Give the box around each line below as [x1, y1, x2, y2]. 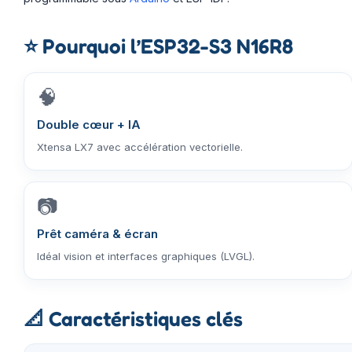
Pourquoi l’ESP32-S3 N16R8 [38, 33, 293, 58]
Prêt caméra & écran [37, 225, 158, 241]
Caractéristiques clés [44, 306, 243, 331]
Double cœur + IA [37, 116, 141, 132]
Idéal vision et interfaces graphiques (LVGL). [37, 249, 255, 262]
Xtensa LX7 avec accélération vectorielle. [37, 140, 243, 153]
